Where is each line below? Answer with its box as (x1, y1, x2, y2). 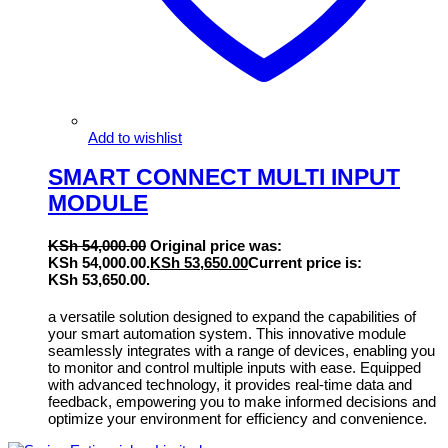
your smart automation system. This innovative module (48, 324, 406, 342)
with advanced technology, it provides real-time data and (48, 375, 412, 393)
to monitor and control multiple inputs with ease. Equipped (48, 358, 421, 376)
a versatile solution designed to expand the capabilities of (48, 307, 416, 325)
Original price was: (150, 236, 282, 254)
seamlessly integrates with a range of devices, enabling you (48, 341, 435, 359)
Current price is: (248, 253, 362, 271)
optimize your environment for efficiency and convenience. (48, 409, 427, 427)
